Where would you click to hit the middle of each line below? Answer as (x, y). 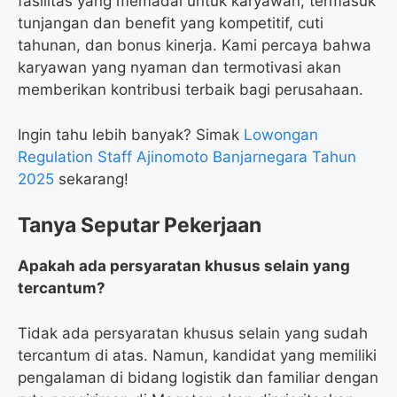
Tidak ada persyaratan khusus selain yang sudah (193, 333)
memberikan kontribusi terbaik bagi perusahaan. (191, 90)
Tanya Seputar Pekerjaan (140, 226)
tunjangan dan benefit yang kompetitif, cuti (171, 23)
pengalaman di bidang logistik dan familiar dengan (198, 377)
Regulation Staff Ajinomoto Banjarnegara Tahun (187, 156)
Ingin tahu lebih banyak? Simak (131, 134)
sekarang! (91, 179)
